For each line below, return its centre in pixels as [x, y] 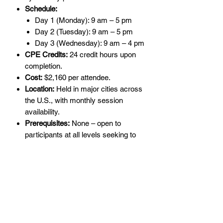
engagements [37, 215]
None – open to [95, 123]
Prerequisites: [47, 123]
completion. [44, 66]
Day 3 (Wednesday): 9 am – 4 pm [90, 43]
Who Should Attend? [48, 181]
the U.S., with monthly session [74, 101]
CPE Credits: [46, 55]
